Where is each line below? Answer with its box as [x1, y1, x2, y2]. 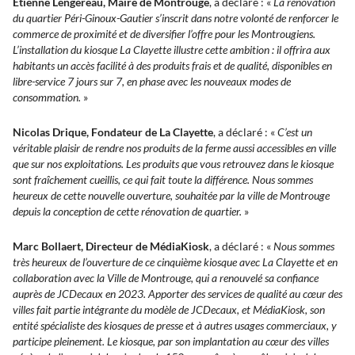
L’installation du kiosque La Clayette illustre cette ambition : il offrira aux [13, 43, 330, 57]
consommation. [13, 90, 81, 105]
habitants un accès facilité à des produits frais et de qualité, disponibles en [13, 59, 332, 73]
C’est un [277, 125, 312, 139]
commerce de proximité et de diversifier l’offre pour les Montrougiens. [13, 27, 315, 41]
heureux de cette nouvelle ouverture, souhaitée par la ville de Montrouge [13, 189, 330, 203]
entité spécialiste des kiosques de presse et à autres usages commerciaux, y [13, 319, 337, 333]
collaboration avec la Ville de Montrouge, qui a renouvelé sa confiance [13, 271, 319, 285]
